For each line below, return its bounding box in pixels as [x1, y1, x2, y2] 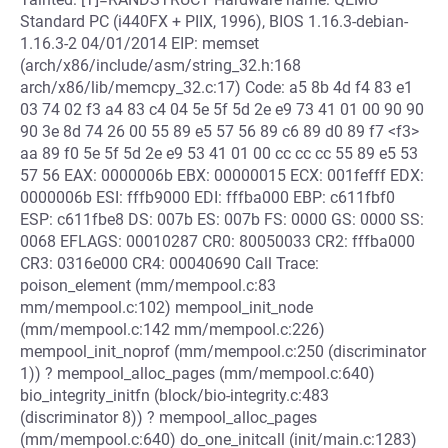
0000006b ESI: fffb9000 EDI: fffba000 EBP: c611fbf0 [20, 188, 395, 207]
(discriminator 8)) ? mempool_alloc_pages [20, 408, 317, 427]
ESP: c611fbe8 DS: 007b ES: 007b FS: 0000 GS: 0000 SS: [20, 210, 424, 229]
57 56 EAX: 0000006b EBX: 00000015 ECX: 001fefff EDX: [20, 166, 424, 185]
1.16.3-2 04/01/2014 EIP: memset [20, 34, 259, 53]
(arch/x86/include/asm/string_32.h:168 [20, 56, 301, 75]
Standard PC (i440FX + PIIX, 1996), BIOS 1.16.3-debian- [20, 12, 408, 31]
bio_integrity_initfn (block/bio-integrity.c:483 [20, 386, 329, 405]
